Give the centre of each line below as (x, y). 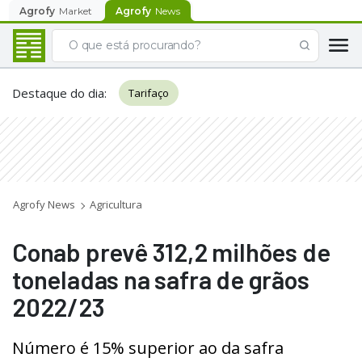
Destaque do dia (58, 93)
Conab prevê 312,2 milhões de (171, 252)
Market (76, 11)
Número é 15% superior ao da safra (148, 348)
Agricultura (116, 204)
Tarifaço (149, 93)
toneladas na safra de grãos (161, 279)
